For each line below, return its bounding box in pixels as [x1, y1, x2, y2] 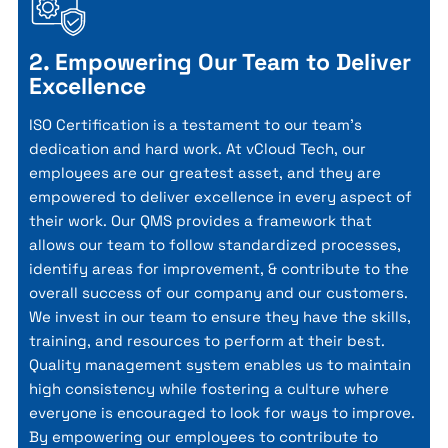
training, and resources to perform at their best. [28, 330, 385, 350]
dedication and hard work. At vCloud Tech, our [28, 138, 366, 158]
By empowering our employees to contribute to [28, 426, 378, 446]
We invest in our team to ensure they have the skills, [28, 306, 411, 326]
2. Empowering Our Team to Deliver [28, 46, 411, 77]
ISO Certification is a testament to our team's [28, 114, 362, 134]
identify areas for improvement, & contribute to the [28, 258, 409, 278]
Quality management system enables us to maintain [28, 354, 411, 374]
